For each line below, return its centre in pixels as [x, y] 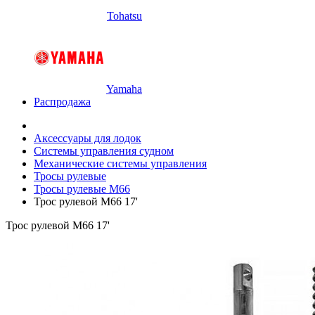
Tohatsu [124, 16]
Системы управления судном [104, 151]
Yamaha [124, 89]
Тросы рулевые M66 [82, 189]
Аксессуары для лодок [88, 138]
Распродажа [62, 102]
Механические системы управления [120, 163]
